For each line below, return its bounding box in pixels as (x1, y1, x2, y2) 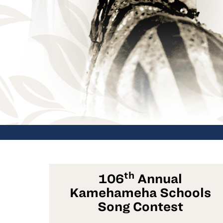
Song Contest (98, 199, 183, 214)
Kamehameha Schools (70, 185, 211, 200)
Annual (134, 171, 182, 186)
